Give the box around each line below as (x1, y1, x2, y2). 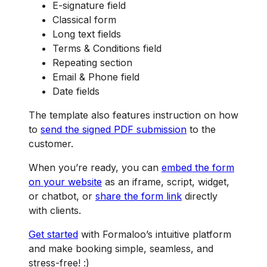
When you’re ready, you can (29, 162, 162, 174)
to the (187, 123, 216, 136)
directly (182, 190, 218, 203)
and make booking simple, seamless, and (29, 243, 213, 255)
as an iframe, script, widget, (102, 176, 229, 188)
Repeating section (52, 57, 132, 69)
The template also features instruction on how (29, 109, 238, 122)
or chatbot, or (29, 190, 95, 203)
